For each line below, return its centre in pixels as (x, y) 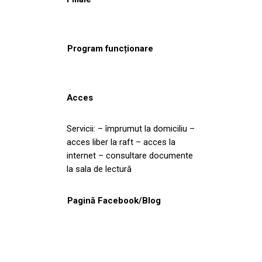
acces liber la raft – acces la (121, 142)
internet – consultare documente (130, 155)
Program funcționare (110, 48)
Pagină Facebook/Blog (114, 200)
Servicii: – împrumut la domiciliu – (131, 128)
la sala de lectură (99, 169)
